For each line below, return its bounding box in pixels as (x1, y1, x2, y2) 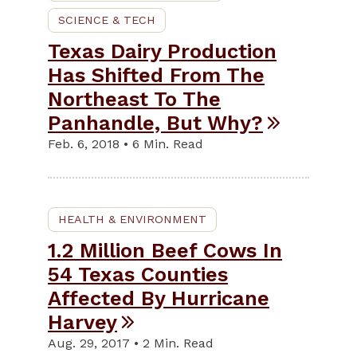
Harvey (48, 310, 117, 335)
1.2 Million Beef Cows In (48, 238, 282, 263)
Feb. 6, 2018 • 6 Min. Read (48, 136, 203, 152)
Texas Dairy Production (48, 39, 277, 64)
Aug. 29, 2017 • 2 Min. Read (48, 335, 214, 351)
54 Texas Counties (48, 262, 228, 287)
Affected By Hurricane (48, 286, 269, 311)
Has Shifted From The (48, 63, 265, 88)
